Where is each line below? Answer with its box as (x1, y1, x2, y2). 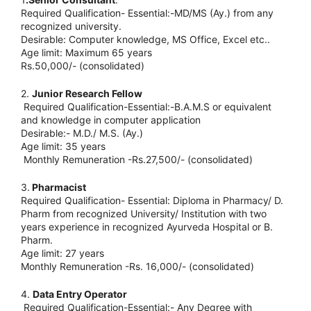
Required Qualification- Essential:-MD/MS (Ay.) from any (21, 7, 274, 19)
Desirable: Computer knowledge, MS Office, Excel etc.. (21, 33, 270, 46)
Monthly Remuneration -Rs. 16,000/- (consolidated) (21, 260, 254, 273)
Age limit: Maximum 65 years (21, 47, 152, 59)
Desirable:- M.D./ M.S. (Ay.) (21, 127, 143, 140)
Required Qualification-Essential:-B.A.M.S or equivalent (21, 101, 271, 113)
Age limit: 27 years (21, 247, 104, 260)
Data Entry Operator (33, 288, 127, 301)
